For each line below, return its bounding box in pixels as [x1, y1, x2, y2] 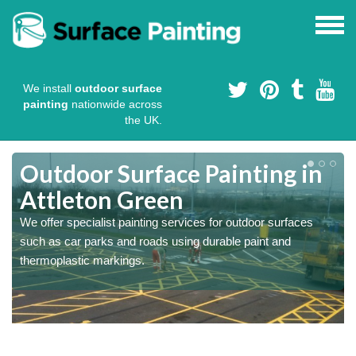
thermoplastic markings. [20, 253, 145, 268]
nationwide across [68, 98, 162, 111]
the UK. [125, 114, 162, 127]
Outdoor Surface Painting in [20, 159, 323, 188]
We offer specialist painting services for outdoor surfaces [20, 215, 313, 230]
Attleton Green [20, 185, 184, 215]
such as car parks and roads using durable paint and [20, 234, 291, 249]
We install [23, 82, 75, 95]
